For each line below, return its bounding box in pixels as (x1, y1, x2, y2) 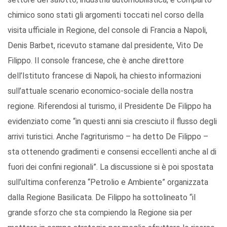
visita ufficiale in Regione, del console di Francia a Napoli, (8, 25, 207, 35)
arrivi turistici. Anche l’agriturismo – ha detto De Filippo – (8, 132, 208, 142)
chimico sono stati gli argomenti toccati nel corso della (8, 10, 204, 20)
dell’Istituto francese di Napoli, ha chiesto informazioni (8, 71, 201, 81)
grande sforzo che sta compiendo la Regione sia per (8, 208, 192, 218)
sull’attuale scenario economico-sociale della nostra (8, 86, 193, 96)
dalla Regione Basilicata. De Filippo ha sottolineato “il (8, 193, 196, 203)
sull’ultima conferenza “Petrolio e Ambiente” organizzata (8, 177, 208, 187)
